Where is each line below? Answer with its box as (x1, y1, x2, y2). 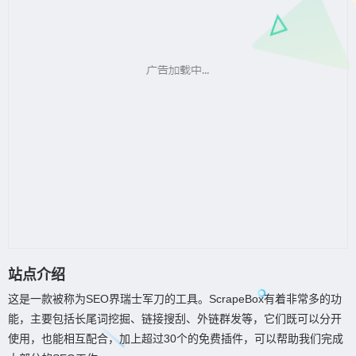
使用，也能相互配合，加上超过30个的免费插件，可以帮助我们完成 (8, 332, 343, 345)
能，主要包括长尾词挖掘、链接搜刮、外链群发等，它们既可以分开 (8, 312, 342, 325)
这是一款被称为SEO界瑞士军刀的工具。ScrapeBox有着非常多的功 (8, 292, 342, 305)
